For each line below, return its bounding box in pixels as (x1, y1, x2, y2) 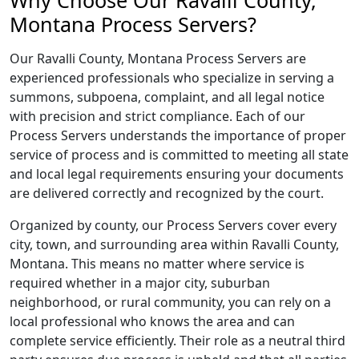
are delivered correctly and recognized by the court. (10, 184, 324, 202)
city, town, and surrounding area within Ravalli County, (10, 236, 339, 253)
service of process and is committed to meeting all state (10, 146, 349, 163)
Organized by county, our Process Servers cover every (10, 216, 337, 234)
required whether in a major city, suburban (10, 274, 270, 292)
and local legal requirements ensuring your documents (10, 165, 344, 183)
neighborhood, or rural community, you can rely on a (10, 293, 331, 311)
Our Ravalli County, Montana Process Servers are (10, 50, 306, 67)
